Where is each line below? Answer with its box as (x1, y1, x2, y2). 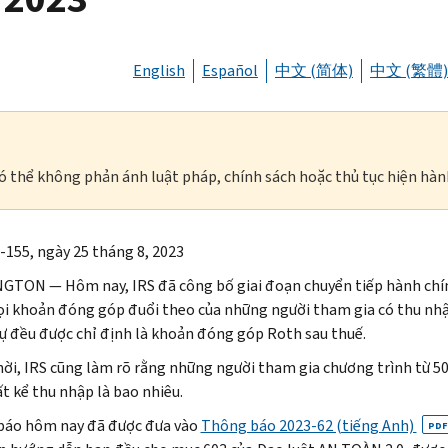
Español (202, 59, 258, 81)
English (133, 59, 185, 81)
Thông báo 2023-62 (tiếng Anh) (200, 414, 417, 436)
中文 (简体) (275, 59, 353, 81)
